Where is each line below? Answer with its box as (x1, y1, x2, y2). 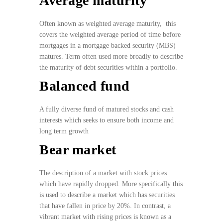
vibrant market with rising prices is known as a (39, 213, 171, 221)
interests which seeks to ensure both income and (39, 116, 174, 124)
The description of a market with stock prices (39, 169, 167, 177)
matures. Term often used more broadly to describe (39, 53, 183, 61)
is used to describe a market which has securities (39, 191, 175, 199)
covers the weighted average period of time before (39, 31, 181, 39)
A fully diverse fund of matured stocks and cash (39, 106, 174, 113)
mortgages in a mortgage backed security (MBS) (39, 42, 176, 50)
